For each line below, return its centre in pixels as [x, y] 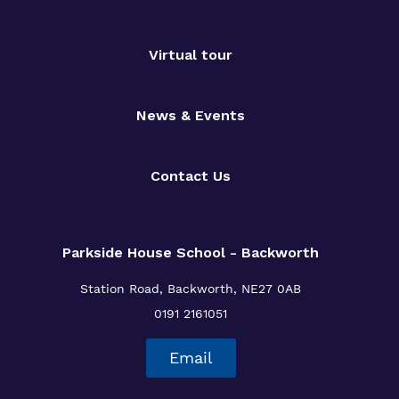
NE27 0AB [271, 288]
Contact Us [191, 175]
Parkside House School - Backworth [191, 252]
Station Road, [122, 288]
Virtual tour [191, 54]
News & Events [191, 115]
